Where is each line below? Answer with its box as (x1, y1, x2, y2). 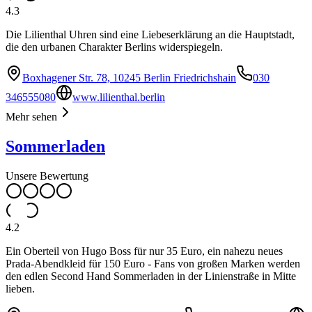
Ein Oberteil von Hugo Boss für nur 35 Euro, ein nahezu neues (6, 245, 283, 258)
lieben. (6, 283, 35, 295)
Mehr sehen (6, 111, 57, 123)
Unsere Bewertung (6, 170, 88, 182)
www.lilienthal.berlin (72, 91, 165, 104)
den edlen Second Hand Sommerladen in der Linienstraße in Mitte (6, 270, 296, 283)
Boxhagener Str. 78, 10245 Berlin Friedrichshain (22, 72, 236, 84)
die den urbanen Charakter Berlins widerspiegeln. (6, 41, 223, 54)
